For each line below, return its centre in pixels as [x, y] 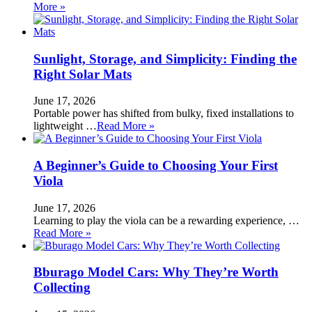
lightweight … [65, 126]
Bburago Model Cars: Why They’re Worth [156, 272]
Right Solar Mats [83, 74]
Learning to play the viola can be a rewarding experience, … [166, 220]
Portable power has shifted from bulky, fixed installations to [164, 114]
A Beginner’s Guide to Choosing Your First [156, 166]
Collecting [62, 288]
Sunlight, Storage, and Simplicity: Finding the [165, 58]
